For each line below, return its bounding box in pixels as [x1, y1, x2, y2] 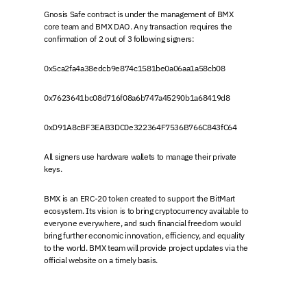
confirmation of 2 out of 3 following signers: [44, 34, 195, 45]
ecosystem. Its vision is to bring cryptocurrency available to [44, 206, 249, 217]
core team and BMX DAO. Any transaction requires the [44, 21, 232, 32]
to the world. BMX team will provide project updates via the [44, 243, 248, 254]
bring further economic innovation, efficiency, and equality [44, 230, 245, 241]
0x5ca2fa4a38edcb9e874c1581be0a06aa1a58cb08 [44, 63, 225, 74]
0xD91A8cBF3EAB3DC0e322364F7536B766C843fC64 [44, 122, 237, 133]
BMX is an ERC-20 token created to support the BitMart [44, 193, 235, 204]
